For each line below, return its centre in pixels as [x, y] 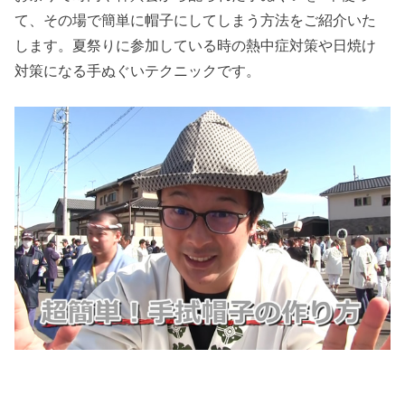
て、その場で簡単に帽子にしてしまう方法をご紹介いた [196, 19]
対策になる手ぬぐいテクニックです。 [138, 70]
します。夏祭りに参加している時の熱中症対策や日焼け [196, 45]
